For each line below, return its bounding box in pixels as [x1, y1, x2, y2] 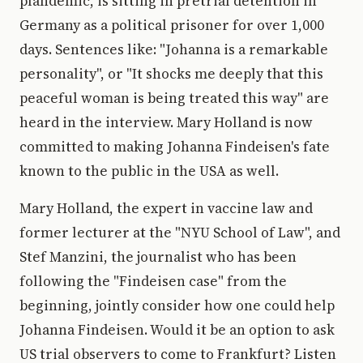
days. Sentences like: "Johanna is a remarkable [19, 40, 328, 59]
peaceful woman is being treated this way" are [19, 88, 329, 108]
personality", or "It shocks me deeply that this [19, 64, 323, 83]
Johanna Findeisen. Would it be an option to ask [19, 320, 335, 340]
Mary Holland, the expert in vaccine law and [19, 199, 313, 218]
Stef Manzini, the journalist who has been [19, 247, 297, 267]
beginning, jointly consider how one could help [19, 296, 335, 315]
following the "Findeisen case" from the [19, 271, 287, 291]
